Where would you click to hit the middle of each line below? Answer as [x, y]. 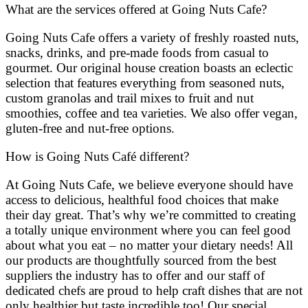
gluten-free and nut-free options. [90, 129]
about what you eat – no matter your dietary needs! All [149, 245]
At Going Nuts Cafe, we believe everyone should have [149, 185]
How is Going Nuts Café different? [97, 157]
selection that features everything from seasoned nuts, [145, 83]
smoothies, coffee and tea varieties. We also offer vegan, [152, 113]
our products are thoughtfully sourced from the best [141, 261]
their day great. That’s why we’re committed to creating [151, 215]
